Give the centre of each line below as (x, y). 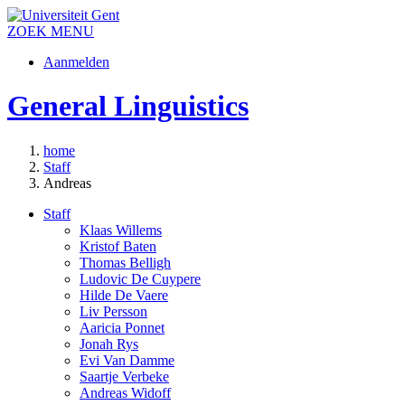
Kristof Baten (118, 246)
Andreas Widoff (125, 392)
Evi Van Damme (127, 360)
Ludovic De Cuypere (140, 278)
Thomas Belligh (125, 262)
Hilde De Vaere (124, 295)
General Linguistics (128, 106)
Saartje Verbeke (124, 376)
